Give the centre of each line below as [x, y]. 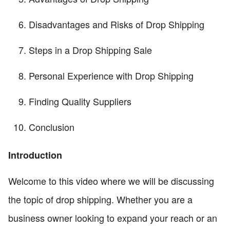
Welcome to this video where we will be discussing [111, 180]
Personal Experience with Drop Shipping [111, 76]
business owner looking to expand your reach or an [113, 217]
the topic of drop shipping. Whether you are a [100, 199]
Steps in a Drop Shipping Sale [90, 50]
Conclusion [52, 127]
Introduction [35, 155]
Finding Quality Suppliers [80, 101]
